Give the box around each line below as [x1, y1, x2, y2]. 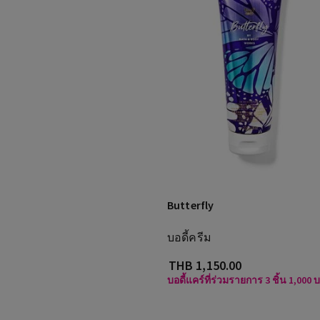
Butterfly [167, 198, 214, 212]
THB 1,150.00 [169, 257, 242, 274]
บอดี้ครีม [167, 230, 211, 244]
